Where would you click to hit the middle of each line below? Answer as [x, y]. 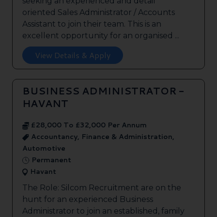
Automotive [44, 148]
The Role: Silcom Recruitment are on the [102, 188]
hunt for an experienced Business [88, 200]
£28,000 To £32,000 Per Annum [88, 125]
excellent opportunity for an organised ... [101, 36]
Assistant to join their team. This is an [92, 24]
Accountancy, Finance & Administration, [102, 137]
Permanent [50, 160]
